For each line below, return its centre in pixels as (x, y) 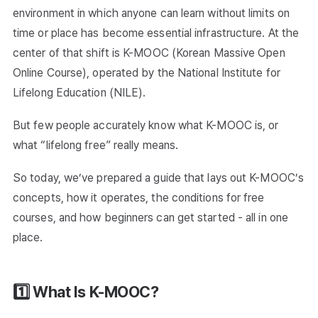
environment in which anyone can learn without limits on (152, 13)
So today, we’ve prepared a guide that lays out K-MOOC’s (159, 178)
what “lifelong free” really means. (96, 145)
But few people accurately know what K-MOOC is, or (146, 125)
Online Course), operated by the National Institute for (147, 73)
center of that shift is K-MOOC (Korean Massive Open (149, 53)
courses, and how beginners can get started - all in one (151, 218)
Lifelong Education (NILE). (79, 93)
